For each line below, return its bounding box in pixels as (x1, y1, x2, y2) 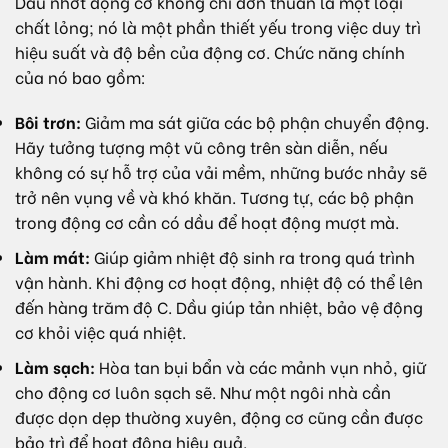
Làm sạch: (15, 354, 95, 378)
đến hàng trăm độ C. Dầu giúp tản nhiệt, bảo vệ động (15, 295, 423, 319)
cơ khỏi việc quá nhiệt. (15, 320, 186, 344)
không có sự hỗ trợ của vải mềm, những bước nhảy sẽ (15, 160, 427, 184)
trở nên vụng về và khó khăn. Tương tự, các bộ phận (15, 185, 414, 209)
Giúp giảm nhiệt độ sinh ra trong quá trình (90, 245, 415, 269)
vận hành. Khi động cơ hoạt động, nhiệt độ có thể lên (15, 270, 423, 294)
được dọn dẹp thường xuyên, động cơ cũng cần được (15, 404, 423, 428)
